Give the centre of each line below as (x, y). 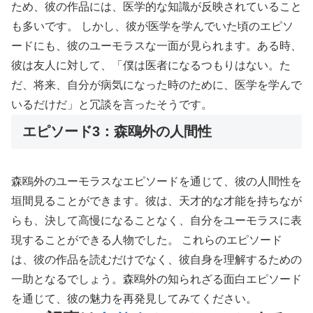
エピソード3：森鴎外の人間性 (117, 132)
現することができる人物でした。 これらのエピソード (147, 240)
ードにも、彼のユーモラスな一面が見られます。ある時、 (156, 46)
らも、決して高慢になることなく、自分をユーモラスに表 (156, 220)
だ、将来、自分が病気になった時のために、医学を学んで (156, 85)
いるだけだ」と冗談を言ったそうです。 (112, 105)
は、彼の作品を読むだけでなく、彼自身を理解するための (156, 259)
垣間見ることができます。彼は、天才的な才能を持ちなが (156, 201)
